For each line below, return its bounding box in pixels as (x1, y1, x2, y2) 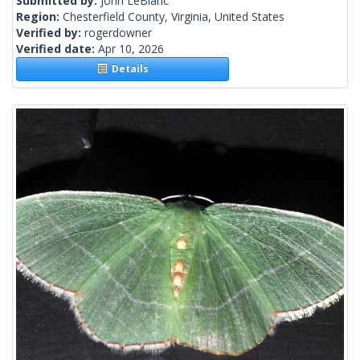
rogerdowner (84, 25, 152, 41)
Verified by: (16, 25, 84, 41)
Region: (16, 9, 63, 25)
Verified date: (16, 41, 98, 57)
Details (106, 62, 149, 76)
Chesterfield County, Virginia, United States (63, 9, 284, 25)
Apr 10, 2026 (98, 41, 164, 57)
